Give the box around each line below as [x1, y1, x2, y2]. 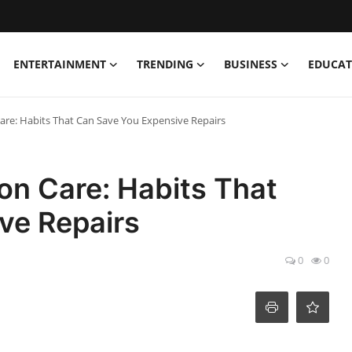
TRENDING [137, 57, 193, 71]
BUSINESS [224, 57, 277, 71]
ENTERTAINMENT [13, 57, 106, 71]
